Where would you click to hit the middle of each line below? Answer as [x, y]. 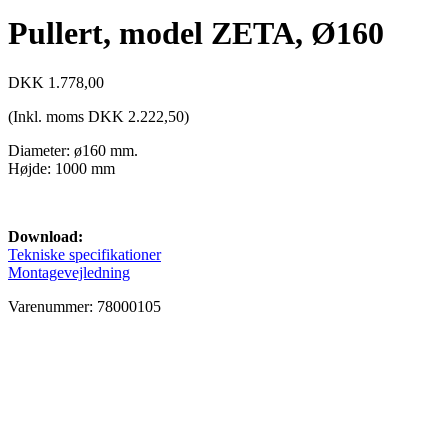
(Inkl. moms [48, 116]
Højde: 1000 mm [61, 168]
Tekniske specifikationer [84, 254]
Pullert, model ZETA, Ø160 [196, 33]
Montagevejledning [69, 272]
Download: [45, 236]
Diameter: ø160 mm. [73, 150]
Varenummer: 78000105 [84, 306]
